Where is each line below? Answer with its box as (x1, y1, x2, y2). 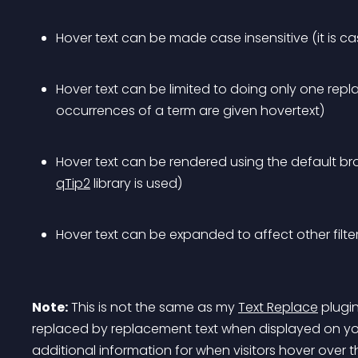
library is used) (90, 174, 182, 193)
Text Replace (238, 298, 318, 316)
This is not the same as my (68, 298, 238, 316)
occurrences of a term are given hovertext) (56, 101, 324, 120)
